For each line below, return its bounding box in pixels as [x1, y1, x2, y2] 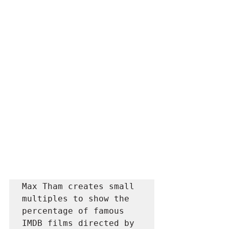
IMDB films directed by [22, 218, 134, 228]
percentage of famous [22, 206, 124, 216]
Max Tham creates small [22, 181, 134, 191]
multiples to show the [22, 194, 129, 203]
